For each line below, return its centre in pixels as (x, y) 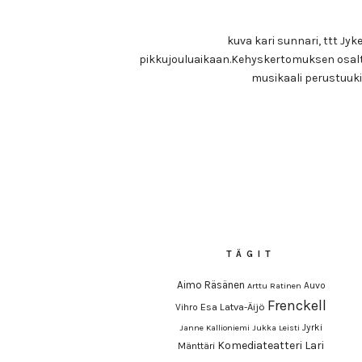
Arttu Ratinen (274, 286)
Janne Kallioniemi (215, 328)
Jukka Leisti (276, 328)
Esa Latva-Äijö (233, 307)
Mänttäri (197, 346)
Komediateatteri (260, 346)
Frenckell (297, 306)
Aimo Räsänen (210, 285)
